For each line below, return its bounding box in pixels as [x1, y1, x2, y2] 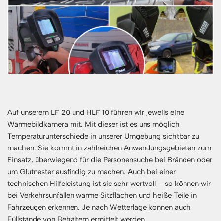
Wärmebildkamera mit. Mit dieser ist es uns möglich [7, 119, 180, 129]
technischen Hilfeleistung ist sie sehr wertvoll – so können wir [7, 179, 211, 188]
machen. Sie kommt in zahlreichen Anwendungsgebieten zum [7, 143, 211, 152]
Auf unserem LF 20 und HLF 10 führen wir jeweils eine [7, 108, 184, 117]
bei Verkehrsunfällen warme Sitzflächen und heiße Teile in [7, 190, 197, 200]
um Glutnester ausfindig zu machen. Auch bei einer [7, 167, 176, 176]
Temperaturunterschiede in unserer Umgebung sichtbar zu [7, 131, 199, 141]
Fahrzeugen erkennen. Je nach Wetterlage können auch [7, 202, 191, 212]
